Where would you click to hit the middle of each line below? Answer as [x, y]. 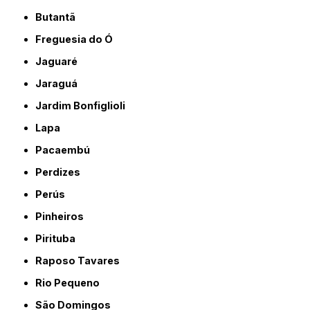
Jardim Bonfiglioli [84, 105]
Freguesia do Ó [77, 39]
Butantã [59, 17]
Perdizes [62, 172]
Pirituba [59, 238]
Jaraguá [60, 83]
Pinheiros [63, 216]
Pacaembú [66, 149]
